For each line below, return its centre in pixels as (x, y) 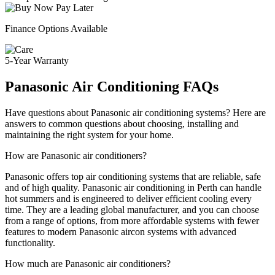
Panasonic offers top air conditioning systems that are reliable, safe (133, 177)
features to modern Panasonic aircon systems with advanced (121, 232)
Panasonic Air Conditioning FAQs (112, 87)
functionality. (30, 243)
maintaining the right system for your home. (89, 135)
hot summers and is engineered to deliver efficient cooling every (128, 199)
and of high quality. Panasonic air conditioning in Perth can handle (133, 188)
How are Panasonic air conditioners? (76, 156)
